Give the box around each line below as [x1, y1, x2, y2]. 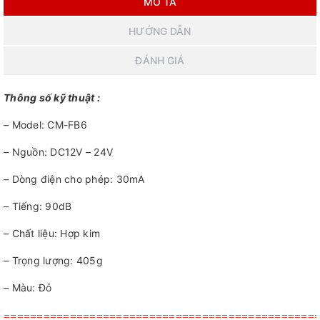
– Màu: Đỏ [4, 281, 52, 294]
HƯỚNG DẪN [129, 25, 191, 38]
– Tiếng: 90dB [4, 200, 72, 213]
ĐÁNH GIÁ [135, 54, 185, 67]
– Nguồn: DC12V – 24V [4, 146, 113, 159]
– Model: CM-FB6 [4, 119, 87, 131]
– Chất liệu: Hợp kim [4, 227, 100, 240]
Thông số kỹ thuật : [4, 91, 100, 104]
